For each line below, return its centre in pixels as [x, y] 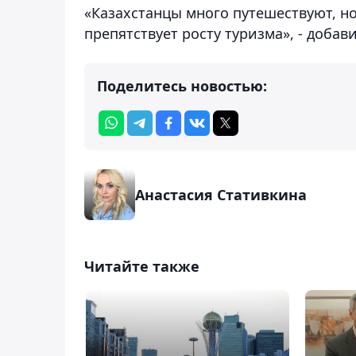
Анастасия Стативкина [221, 194]
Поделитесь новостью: [182, 85]
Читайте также [142, 266]
